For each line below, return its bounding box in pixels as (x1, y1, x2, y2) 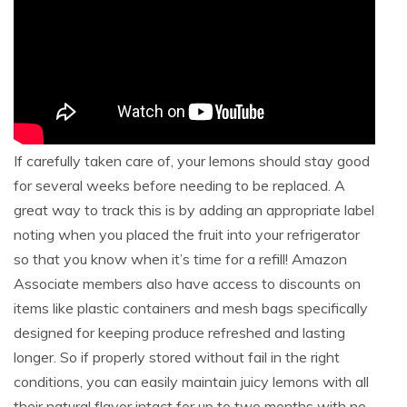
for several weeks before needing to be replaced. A (14, 176, 345, 194)
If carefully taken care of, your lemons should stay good (14, 152, 370, 170)
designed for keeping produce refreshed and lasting (14, 323, 345, 342)
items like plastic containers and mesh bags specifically (14, 299, 368, 317)
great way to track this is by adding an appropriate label (14, 201, 374, 219)
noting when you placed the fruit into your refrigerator (14, 225, 360, 243)
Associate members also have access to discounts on (14, 274, 361, 293)
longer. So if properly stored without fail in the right (14, 348, 340, 366)
